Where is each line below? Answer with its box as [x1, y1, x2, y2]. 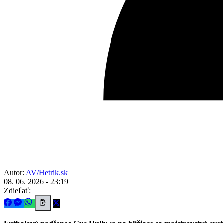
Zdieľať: [4, 186, 31, 195]
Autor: [4, 168, 24, 177]
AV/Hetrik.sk [26, 168, 68, 177]
